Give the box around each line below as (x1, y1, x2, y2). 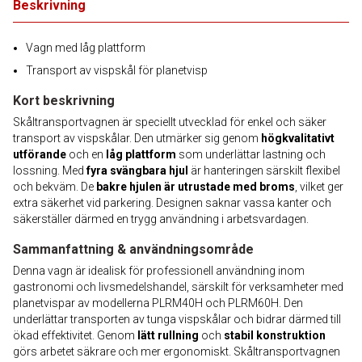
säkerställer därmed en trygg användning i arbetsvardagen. (13, 213, 309, 225)
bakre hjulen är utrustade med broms (96, 180, 295, 193)
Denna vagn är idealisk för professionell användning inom (13, 264, 305, 277)
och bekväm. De (13, 180, 96, 193)
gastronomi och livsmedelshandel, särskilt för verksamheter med (13, 280, 343, 293)
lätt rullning (137, 329, 199, 342)
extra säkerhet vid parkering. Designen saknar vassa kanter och (13, 196, 331, 209)
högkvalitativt (261, 132, 335, 145)
